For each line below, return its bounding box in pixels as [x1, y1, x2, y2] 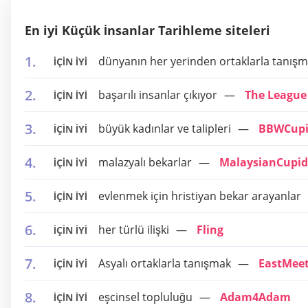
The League [245, 87, 307, 102]
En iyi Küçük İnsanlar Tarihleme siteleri [25, 22, 270, 38]
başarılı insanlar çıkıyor [98, 87, 217, 102]
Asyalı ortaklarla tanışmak [98, 256, 231, 271]
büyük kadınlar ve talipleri [98, 121, 231, 136]
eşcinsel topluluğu [98, 289, 192, 305]
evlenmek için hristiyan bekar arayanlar [98, 188, 301, 203]
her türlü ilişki [98, 222, 169, 237]
